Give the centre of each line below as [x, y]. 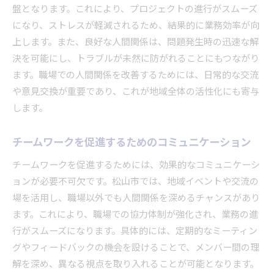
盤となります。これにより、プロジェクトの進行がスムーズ [135, 9]
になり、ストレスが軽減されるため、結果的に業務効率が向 [136, 26]
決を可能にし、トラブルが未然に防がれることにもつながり [136, 59]
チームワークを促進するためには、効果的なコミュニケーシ [136, 165]
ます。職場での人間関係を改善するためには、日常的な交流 [135, 75]
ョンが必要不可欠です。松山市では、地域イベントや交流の [135, 182]
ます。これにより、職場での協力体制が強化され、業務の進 [135, 215]
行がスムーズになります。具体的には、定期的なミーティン [135, 231]
